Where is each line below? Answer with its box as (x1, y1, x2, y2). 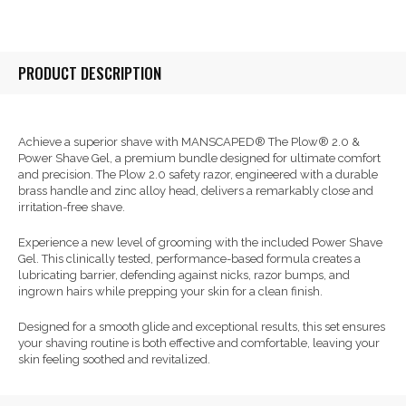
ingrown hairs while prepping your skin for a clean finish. (18, 284, 323, 298)
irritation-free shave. (18, 199, 125, 214)
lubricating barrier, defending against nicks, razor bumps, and (18, 267, 350, 282)
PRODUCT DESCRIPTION (18, 61, 161, 84)
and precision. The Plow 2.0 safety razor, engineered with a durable (18, 167, 378, 181)
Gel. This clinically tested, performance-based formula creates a (18, 251, 361, 266)
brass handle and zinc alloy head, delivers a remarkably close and (18, 183, 373, 198)
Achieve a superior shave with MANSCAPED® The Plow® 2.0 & (18, 134, 360, 149)
